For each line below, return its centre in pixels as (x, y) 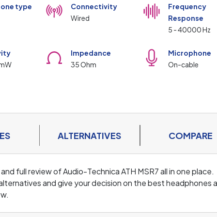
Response (186, 18)
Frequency (187, 6)
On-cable (183, 64)
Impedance (91, 53)
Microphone (189, 53)
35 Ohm (83, 64)
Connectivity (94, 6)
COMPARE (191, 135)
